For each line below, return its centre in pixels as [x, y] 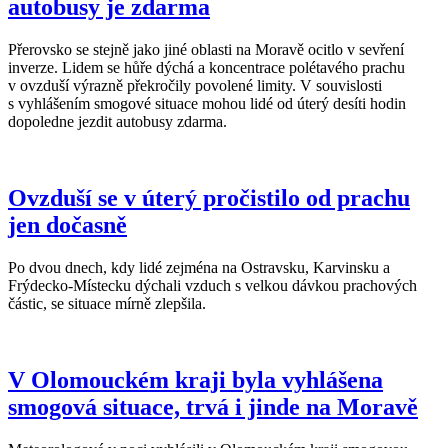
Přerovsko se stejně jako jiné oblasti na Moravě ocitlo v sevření [206, 50]
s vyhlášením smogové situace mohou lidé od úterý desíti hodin [207, 104]
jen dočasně [67, 225]
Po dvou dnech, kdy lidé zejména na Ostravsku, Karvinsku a [199, 268]
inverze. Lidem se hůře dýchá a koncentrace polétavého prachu [206, 68]
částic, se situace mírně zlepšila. [109, 304]
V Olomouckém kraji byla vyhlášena [195, 379]
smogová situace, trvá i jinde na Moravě [213, 406]
